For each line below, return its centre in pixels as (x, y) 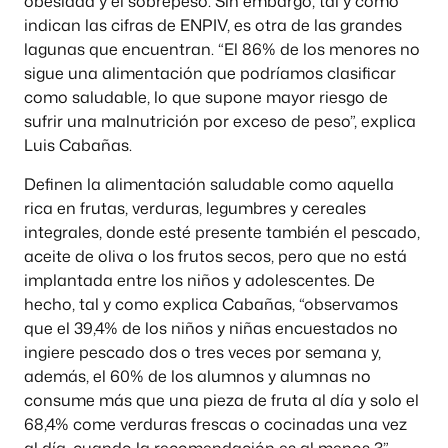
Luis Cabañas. (78, 145)
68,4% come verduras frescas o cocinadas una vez (215, 423)
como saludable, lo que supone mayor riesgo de (206, 97)
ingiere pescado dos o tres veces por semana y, (202, 351)
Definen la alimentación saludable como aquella (209, 183)
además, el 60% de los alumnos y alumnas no (197, 375)
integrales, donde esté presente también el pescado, (222, 231)
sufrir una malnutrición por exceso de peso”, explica (220, 121)
